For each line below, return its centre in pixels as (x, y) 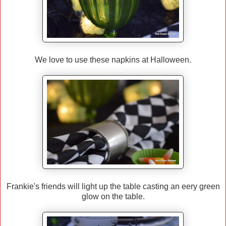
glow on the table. (113, 197)
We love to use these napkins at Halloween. (113, 60)
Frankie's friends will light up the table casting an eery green (113, 187)
